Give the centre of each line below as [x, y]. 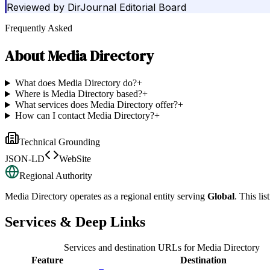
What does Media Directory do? [76, 83]
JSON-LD [25, 159]
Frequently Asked [39, 28]
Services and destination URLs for [130, 248]
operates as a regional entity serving [136, 196]
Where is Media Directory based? [78, 94]
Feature [47, 260]
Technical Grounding [60, 142]
